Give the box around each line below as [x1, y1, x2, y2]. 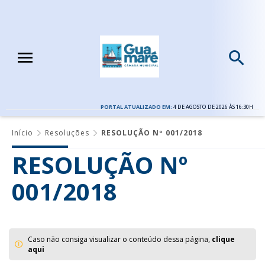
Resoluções [45, 127, 89, 138]
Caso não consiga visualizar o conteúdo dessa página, [28, 234, 212, 244]
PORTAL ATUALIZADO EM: [101, 102, 173, 111]
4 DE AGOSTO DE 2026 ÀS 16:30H [173, 102, 253, 111]
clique [212, 234, 235, 244]
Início [12, 127, 33, 138]
